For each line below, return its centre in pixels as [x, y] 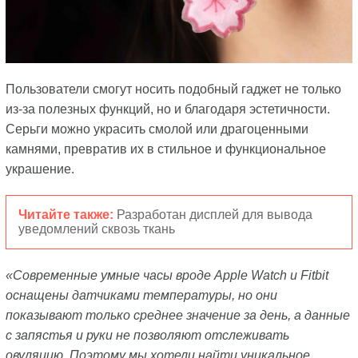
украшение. [40, 169]
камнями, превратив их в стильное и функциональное [165, 149]
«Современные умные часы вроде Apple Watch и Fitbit [167, 276]
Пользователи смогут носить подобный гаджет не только [173, 89]
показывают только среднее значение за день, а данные [177, 316]
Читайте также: [67, 215]
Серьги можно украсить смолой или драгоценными [157, 129]
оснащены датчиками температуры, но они [141, 296]
